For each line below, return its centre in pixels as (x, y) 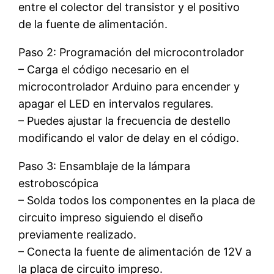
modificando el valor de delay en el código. (129, 138)
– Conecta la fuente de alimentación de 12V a (135, 251)
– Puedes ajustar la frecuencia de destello (125, 120)
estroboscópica (59, 183)
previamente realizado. (78, 234)
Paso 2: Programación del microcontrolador (131, 52)
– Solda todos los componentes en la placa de (137, 200)
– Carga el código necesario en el (104, 69)
